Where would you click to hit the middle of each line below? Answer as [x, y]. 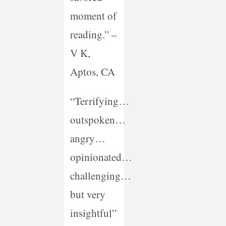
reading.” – [93, 35]
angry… [88, 138]
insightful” [93, 213]
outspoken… [98, 120]
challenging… [100, 176]
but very [88, 194]
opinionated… [101, 157]
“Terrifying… [99, 101]
